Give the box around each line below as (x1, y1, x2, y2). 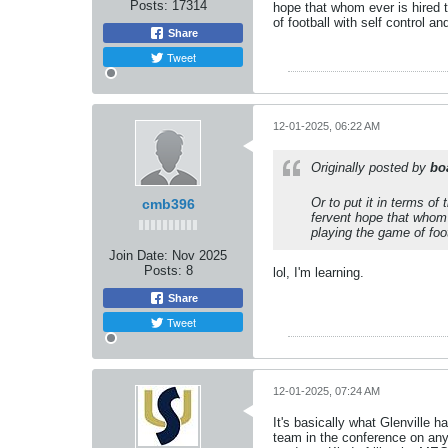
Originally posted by (311, 159, 430, 175)
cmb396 (141, 195, 195, 212)
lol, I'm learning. (273, 264, 364, 280)
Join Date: (109, 247, 168, 263)
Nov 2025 (172, 247, 227, 263)
